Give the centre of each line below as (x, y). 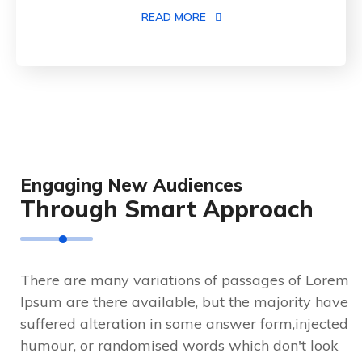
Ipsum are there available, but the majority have (184, 302)
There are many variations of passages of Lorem (185, 280)
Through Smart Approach (167, 209)
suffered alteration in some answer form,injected (184, 324)
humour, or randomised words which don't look (179, 346)
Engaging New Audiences (131, 185)
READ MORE (175, 17)
